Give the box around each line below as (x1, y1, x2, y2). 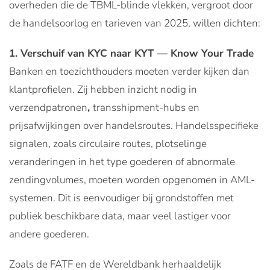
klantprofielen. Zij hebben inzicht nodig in (9, 82, 197, 96)
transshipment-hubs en (93, 100, 199, 115)
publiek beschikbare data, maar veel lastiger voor (9, 209, 231, 223)
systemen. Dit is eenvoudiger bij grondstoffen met (9, 190, 234, 205)
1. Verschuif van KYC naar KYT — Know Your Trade (9, 46, 254, 60)
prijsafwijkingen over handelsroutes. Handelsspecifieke (9, 118, 259, 133)
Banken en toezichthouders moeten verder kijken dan (9, 64, 250, 78)
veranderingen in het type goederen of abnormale (9, 154, 235, 169)
